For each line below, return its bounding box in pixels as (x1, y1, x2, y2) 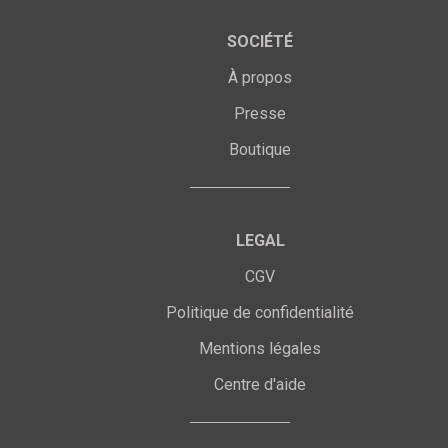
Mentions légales (199, 338, 321, 358)
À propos (228, 67, 292, 87)
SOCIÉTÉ (227, 31, 293, 51)
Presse (234, 103, 286, 123)
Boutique (229, 139, 291, 159)
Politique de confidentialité (166, 302, 354, 322)
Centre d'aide (214, 374, 306, 394)
